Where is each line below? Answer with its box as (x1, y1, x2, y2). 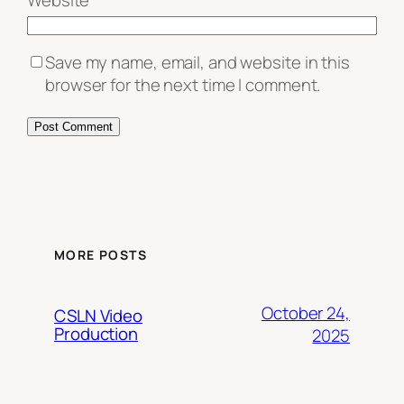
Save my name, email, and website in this (45, 50, 350, 75)
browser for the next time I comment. (45, 73, 321, 97)
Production (54, 322, 139, 346)
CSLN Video (54, 304, 143, 328)
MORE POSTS (54, 246, 147, 264)
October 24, (262, 301, 350, 326)
